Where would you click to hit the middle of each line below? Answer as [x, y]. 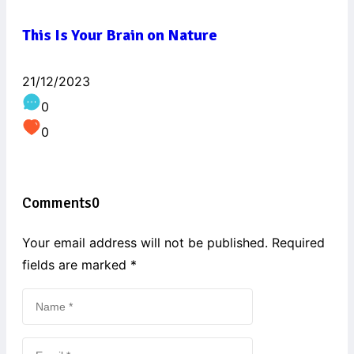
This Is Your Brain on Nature [120, 35]
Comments [57, 203]
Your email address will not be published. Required [173, 243]
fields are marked [76, 265]
